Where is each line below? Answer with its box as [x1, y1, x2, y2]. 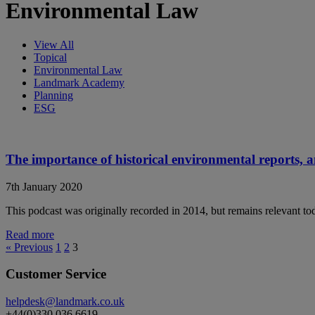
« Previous [6, 240, 53, 253]
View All [34, 39, 74, 51]
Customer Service [6, 266, 106, 282]
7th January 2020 [6, 180, 82, 193]
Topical [34, 51, 67, 64]
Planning [34, 89, 73, 102]
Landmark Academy [34, 77, 124, 89]
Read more [6, 228, 54, 240]
